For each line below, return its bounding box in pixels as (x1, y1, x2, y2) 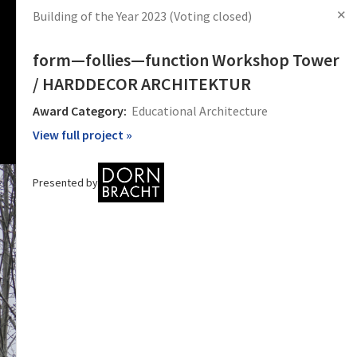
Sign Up (233, 14, 270, 30)
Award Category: (33, 103, 127, 119)
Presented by (33, 175, 98, 190)
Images (123, 14, 162, 31)
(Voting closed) (169, 8, 252, 24)
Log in (194, 14, 228, 31)
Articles (2, 14, 43, 31)
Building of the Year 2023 (33, 8, 169, 24)
